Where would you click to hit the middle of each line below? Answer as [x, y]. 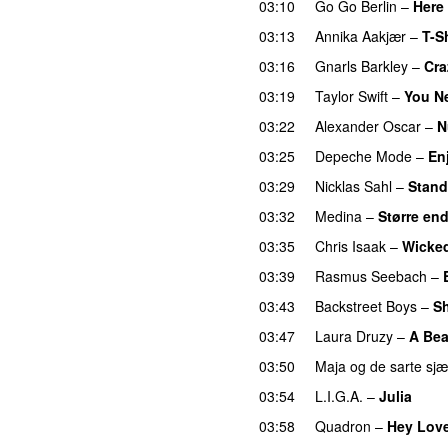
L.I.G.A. [339, 395]
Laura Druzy [354, 335]
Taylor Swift [351, 95]
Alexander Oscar [368, 125]
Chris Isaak [350, 245]
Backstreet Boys [366, 305]
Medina [338, 215]
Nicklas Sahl [353, 185]
